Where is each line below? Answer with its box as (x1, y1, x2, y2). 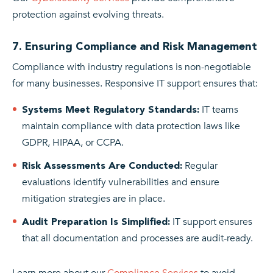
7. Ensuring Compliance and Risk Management (12, 39, 257, 52)
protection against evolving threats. (12, 7, 164, 21)
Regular (182, 158, 218, 172)
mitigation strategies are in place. (22, 191, 165, 205)
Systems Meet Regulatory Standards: (22, 103, 199, 115)
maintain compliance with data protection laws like (22, 119, 240, 133)
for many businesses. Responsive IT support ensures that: (12, 76, 258, 90)
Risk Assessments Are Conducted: (22, 159, 182, 171)
